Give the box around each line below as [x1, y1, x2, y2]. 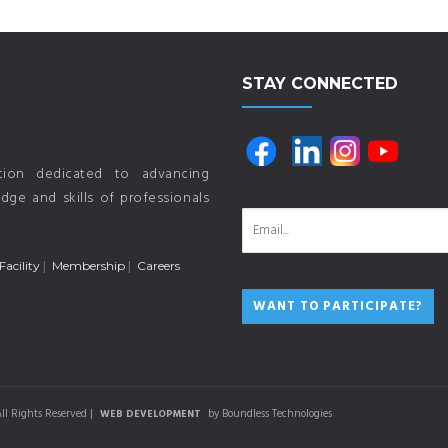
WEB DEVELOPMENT [100, 406, 201, 422]
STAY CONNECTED [242, 74, 398, 93]
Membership [52, 258, 125, 273]
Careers [137, 258, 180, 273]
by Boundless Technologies [205, 405, 332, 423]
